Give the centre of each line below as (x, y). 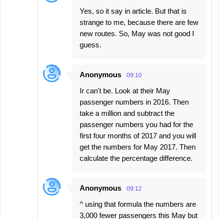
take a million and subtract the (127, 113)
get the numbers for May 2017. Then (138, 147)
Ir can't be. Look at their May (125, 90)
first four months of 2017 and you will (138, 135)
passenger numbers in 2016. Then (134, 102)
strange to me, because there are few (139, 22)
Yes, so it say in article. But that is (133, 11)
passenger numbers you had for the (136, 124)
